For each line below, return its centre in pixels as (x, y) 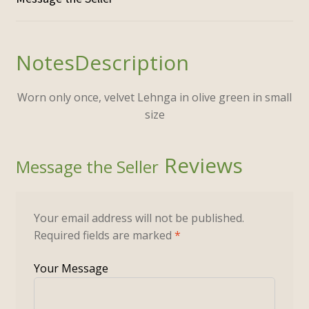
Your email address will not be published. (139, 218)
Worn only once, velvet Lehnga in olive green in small (154, 98)
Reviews (200, 166)
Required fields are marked (104, 235)
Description (131, 63)
